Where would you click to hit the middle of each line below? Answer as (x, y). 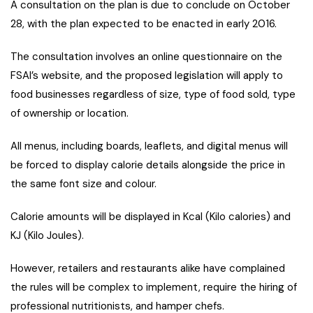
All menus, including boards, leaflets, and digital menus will (149, 146)
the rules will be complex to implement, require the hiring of (154, 287)
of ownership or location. (70, 114)
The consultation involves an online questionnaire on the (146, 57)
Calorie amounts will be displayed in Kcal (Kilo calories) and (151, 217)
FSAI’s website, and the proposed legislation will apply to (147, 76)
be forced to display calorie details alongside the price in (148, 165)
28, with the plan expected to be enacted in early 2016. (144, 24)
